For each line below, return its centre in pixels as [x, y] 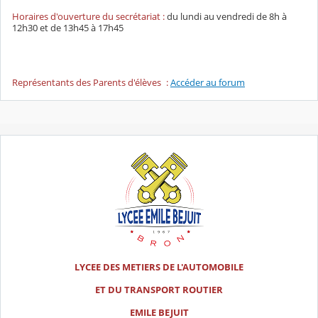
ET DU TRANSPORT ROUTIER [159, 290]
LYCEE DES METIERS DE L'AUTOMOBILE [159, 267]
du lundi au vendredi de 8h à [227, 17]
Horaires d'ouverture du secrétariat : [89, 17]
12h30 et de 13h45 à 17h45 [68, 28]
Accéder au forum [208, 82]
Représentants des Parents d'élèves [87, 82]
